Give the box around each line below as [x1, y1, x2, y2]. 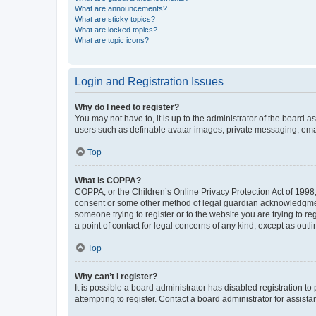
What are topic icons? [75, 35, 149, 44]
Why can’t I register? [75, 271, 157, 281]
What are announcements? [75, 4, 167, 13]
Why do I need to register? [75, 102, 179, 112]
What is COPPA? [75, 175, 141, 186]
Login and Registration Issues [75, 75, 224, 87]
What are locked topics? [75, 25, 157, 34]
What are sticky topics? [75, 14, 155, 23]
